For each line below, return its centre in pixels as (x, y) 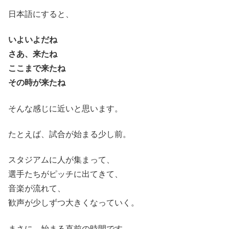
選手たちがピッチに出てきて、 (65, 174)
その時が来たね (37, 83)
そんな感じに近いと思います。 (65, 108)
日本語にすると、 (41, 14)
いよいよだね (33, 40)
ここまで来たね (37, 68)
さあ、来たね (33, 54)
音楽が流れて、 (37, 189)
